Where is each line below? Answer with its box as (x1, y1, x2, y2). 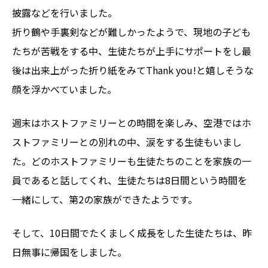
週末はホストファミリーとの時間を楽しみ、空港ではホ (12, 115, 251, 130)
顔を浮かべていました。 (12, 81, 117, 96)
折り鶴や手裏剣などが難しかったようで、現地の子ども (12, 24, 251, 39)
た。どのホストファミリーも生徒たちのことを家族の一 (12, 153, 251, 168)
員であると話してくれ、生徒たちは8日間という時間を (12, 172, 247, 187)
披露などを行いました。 (12, 5, 117, 20)
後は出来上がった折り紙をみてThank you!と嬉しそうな (12, 62, 254, 77)
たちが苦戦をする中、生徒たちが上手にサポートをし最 (12, 43, 251, 58)
